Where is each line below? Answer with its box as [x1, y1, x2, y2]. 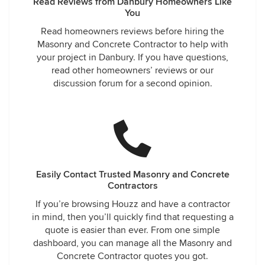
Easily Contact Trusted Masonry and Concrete [35, 169, 230, 180]
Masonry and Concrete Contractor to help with [37, 38, 228, 50]
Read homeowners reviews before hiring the [41, 25, 224, 37]
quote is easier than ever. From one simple [45, 224, 220, 236]
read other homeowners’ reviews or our [51, 64, 214, 76]
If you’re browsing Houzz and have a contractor [35, 198, 230, 210]
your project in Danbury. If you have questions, [37, 51, 228, 63]
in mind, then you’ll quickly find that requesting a [31, 211, 234, 223]
